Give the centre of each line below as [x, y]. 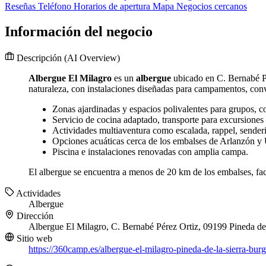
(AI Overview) [92, 58]
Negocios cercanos [212, 7]
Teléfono [56, 7]
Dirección [34, 216]
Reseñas [21, 7]
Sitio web [33, 239]
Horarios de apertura [113, 7]
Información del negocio [79, 32]
